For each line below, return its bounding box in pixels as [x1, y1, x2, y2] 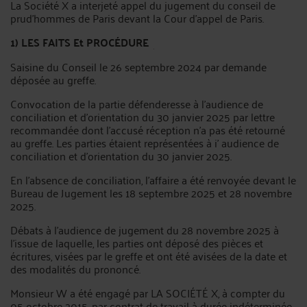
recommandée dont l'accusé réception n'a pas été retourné [10, 119, 285, 139]
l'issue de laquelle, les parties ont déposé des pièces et [10, 232, 263, 252]
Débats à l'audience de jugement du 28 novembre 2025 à [10, 219, 279, 239]
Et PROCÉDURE [71, 32, 149, 52]
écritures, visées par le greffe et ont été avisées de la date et [10, 245, 287, 265]
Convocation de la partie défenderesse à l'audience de [10, 93, 263, 113]
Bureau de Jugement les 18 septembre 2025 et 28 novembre [10, 182, 292, 202]
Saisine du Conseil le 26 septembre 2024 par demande [10, 56, 267, 76]
